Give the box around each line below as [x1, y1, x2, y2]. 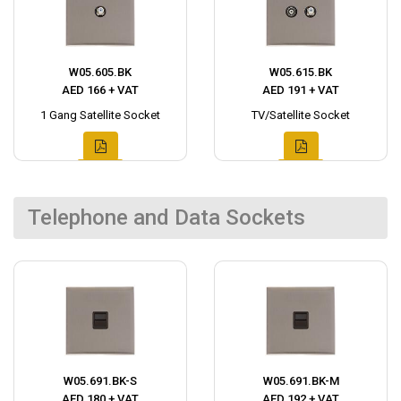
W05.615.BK [269, 65, 332, 79]
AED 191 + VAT [262, 83, 339, 97]
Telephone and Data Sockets [28, 205, 305, 230]
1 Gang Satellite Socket [40, 108, 160, 122]
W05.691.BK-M [262, 374, 339, 388]
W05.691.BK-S [64, 374, 137, 388]
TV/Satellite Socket [252, 108, 350, 122]
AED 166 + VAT [62, 83, 139, 97]
